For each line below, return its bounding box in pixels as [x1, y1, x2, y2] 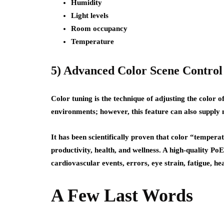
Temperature [71, 37, 114, 45]
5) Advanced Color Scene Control [51, 64, 222, 77]
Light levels [71, 11, 108, 19]
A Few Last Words [51, 185, 193, 205]
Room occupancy [71, 24, 127, 32]
